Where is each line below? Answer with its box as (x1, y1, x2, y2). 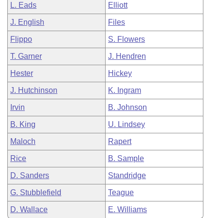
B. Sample (108, 154, 144, 163)
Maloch (10, 137, 36, 145)
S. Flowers (108, 35, 145, 43)
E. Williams (108, 205, 147, 214)
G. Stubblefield (10, 188, 61, 197)
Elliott (108, 1, 127, 9)
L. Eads (10, 1, 36, 9)
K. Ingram (108, 86, 141, 94)
